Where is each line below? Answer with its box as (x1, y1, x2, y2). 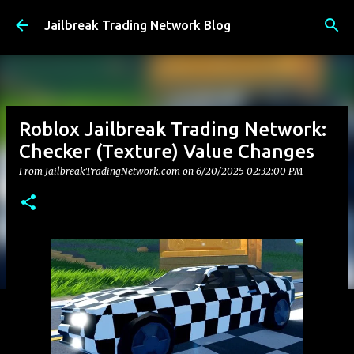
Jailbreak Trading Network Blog (44, 18, 231, 32)
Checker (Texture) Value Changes (19, 141, 314, 162)
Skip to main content (118, 13, 236, 27)
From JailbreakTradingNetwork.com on (19, 165, 196, 177)
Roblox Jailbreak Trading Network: (19, 119, 326, 140)
